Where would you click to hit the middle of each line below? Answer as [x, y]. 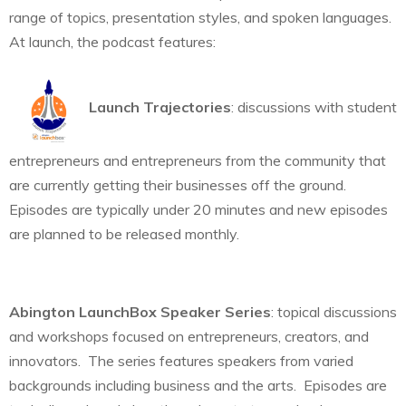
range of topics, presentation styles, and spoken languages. [202, 17]
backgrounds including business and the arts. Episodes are [198, 385]
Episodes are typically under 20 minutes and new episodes [198, 209]
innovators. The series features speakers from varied [181, 360]
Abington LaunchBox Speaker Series [140, 311]
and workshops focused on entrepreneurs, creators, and [189, 336]
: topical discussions [334, 311]
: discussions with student [314, 106]
